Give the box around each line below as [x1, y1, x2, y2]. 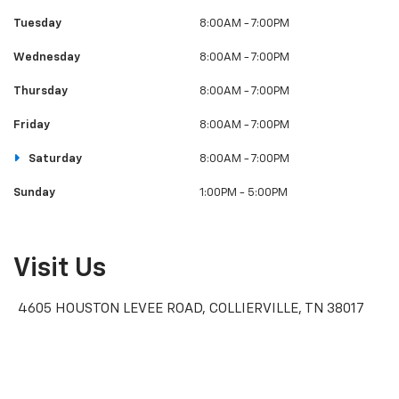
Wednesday [13, 51, 80, 63]
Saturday [25, 152, 82, 165]
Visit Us [13, 255, 106, 282]
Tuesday [13, 17, 61, 29]
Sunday [13, 186, 55, 199]
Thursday [13, 85, 68, 97]
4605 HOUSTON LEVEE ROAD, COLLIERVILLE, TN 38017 [18, 302, 364, 316]
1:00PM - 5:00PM [199, 186, 288, 199]
